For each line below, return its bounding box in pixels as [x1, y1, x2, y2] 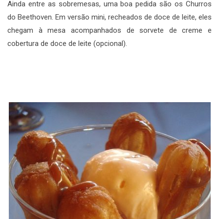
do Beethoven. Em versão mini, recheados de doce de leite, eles [7, 12, 212, 22]
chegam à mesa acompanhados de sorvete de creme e [7, 25, 212, 35]
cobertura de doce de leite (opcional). [7, 39, 127, 48]
